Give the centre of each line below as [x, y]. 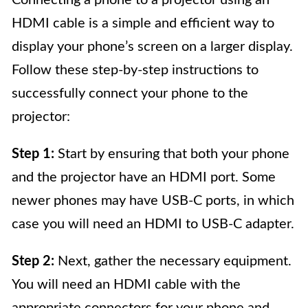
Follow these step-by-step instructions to [135, 70]
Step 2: [33, 261]
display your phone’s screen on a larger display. [152, 47]
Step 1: [33, 154]
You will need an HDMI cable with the [126, 285]
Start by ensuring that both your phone [172, 154]
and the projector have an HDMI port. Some [144, 177]
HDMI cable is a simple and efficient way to [143, 23]
